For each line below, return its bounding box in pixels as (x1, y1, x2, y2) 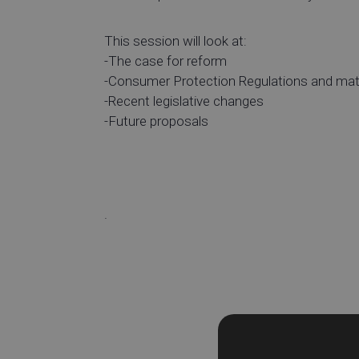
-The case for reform (104, 52, 227, 69)
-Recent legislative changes (104, 92, 264, 109)
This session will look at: (104, 32, 247, 49)
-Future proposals (104, 112, 208, 129)
